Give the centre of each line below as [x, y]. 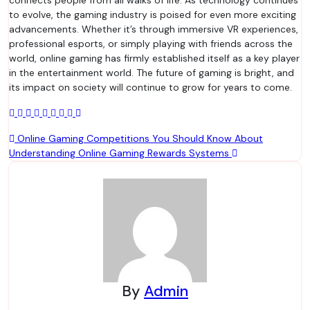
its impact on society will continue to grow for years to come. [151, 87]
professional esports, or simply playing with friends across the [151, 44]
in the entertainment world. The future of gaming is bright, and [152, 73]
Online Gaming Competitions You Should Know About [139, 138]
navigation [51, 162]
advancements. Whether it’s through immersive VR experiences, [154, 29]
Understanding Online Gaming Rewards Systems [120, 153]
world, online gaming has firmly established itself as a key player [154, 58]
